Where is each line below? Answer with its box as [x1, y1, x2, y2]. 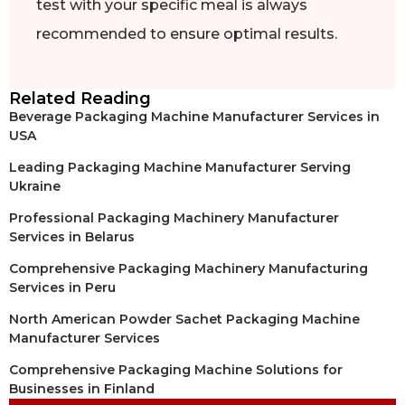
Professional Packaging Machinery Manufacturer [9, 209, 339, 226]
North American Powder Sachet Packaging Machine [9, 310, 360, 327]
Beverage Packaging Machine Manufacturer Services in [9, 108, 380, 125]
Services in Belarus [9, 228, 135, 245]
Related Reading [9, 88, 151, 108]
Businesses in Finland [9, 380, 155, 397]
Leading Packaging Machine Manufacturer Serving [9, 158, 351, 175]
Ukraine [9, 177, 61, 194]
